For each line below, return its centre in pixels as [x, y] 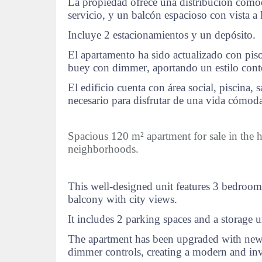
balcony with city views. [123, 199]
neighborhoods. [103, 149]
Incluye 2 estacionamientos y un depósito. [162, 35]
